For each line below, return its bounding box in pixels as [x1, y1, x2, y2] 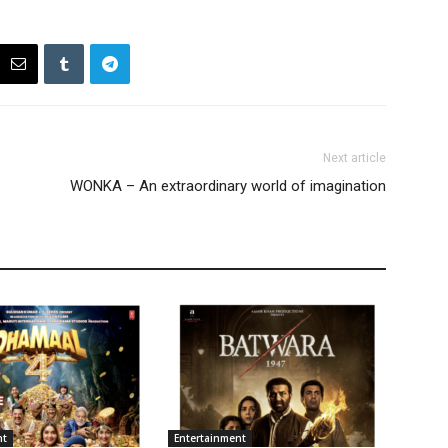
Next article [323, 151, 386, 165]
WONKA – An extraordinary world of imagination [70, 177, 386, 195]
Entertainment [174, 431, 246, 445]
